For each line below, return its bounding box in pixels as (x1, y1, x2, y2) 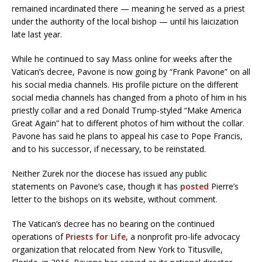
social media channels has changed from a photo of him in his (12, 91, 247, 103)
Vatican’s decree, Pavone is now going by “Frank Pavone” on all (12, 65, 250, 77)
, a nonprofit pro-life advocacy (126, 230, 240, 242)
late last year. (12, 28, 62, 40)
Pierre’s (209, 180, 239, 192)
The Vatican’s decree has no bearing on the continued (12, 218, 215, 229)
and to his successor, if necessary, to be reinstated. (12, 143, 206, 154)
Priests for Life (65, 230, 126, 242)
